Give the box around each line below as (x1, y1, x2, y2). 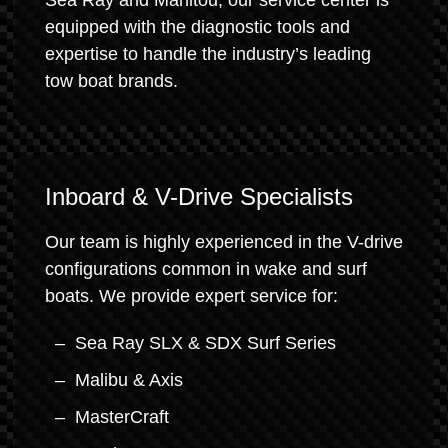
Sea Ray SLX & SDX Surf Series (75, 333, 336, 353)
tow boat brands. (45, 71, 178, 91)
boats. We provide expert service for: (45, 286, 338, 306)
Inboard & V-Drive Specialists (45, 183, 353, 210)
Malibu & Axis (75, 370, 183, 390)
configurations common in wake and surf (45, 259, 367, 279)
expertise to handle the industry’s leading (45, 44, 371, 64)
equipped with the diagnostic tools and (45, 17, 350, 37)
